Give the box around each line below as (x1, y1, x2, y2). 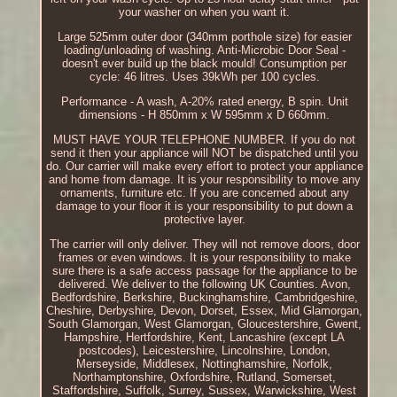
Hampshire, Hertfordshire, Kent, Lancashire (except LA (64, 330, 346, 344)
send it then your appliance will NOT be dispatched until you (51, 145, 359, 160)
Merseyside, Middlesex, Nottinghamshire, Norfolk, (76, 356, 333, 370)
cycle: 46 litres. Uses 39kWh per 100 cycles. (89, 69, 320, 83)
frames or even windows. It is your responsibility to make (58, 250, 351, 264)
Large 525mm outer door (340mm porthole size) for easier (57, 29, 352, 43)
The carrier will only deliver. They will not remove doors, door (49, 237, 360, 251)
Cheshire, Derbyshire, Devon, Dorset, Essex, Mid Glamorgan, (46, 303, 363, 317)
